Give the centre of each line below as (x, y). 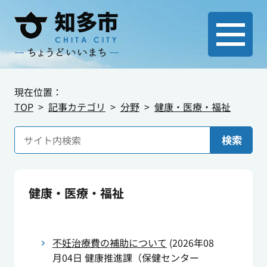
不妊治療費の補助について (109, 243)
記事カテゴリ (77, 106)
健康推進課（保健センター (142, 258)
